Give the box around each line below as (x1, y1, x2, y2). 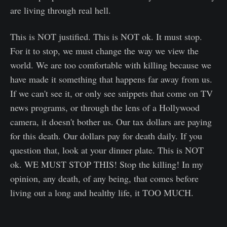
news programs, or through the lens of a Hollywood (10, 101, 200, 113)
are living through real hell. (10, 4, 111, 16)
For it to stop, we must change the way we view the (10, 44, 199, 57)
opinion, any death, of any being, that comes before (10, 172, 199, 184)
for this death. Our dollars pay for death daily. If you (10, 129, 202, 142)
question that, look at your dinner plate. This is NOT (10, 143, 204, 156)
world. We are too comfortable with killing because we (10, 58, 211, 71)
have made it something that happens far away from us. (10, 72, 212, 85)
